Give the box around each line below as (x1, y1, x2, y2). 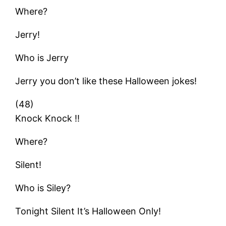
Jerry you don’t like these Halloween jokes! (15, 75, 197, 86)
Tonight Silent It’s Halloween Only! (15, 205, 161, 216)
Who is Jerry (15, 52, 69, 63)
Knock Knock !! (15, 112, 80, 124)
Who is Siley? (15, 182, 71, 193)
